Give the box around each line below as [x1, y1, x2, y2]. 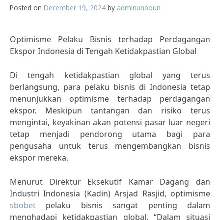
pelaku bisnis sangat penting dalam [36, 200, 210, 211]
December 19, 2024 [44, 3, 106, 12]
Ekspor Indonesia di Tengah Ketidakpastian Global [10, 46, 196, 56]
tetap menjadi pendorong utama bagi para [10, 129, 210, 139]
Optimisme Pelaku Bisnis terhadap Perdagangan [10, 34, 210, 45]
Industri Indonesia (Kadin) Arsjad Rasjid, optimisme [10, 188, 210, 199]
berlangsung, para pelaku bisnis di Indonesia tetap [10, 82, 210, 92]
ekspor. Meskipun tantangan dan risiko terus [10, 105, 210, 116]
